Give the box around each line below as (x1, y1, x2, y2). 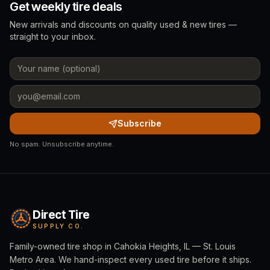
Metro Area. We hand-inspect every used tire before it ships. (10, 254, 251, 265)
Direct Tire (33, 207, 90, 222)
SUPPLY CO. (33, 222, 84, 230)
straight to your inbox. (10, 31, 96, 42)
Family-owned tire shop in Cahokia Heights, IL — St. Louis (10, 241, 236, 251)
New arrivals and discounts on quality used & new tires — (10, 19, 237, 30)
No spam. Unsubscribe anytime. (10, 140, 114, 148)
